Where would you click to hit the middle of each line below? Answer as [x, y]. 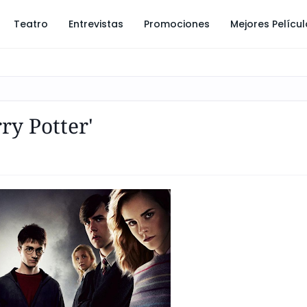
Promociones [177, 24]
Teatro [31, 24]
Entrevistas [96, 24]
